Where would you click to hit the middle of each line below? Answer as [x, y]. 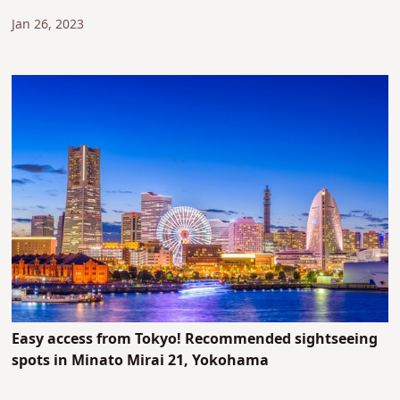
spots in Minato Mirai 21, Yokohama [141, 360]
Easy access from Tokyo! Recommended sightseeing [195, 339]
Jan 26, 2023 [48, 24]
